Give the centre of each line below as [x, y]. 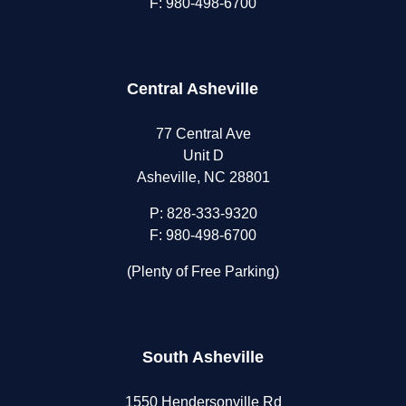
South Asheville [203, 358]
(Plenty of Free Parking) [203, 272]
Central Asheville [193, 89]
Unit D [203, 156]
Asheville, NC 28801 [203, 178]
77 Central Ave [203, 134]
